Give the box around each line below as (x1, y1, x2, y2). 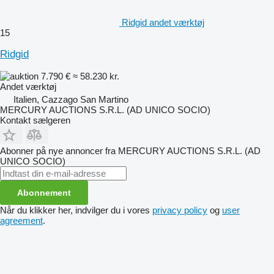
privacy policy (152, 204, 207, 215)
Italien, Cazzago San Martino (13, 94, 128, 105)
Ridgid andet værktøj (122, 17, 204, 28)
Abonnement (17, 187, 71, 198)
